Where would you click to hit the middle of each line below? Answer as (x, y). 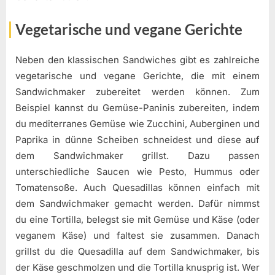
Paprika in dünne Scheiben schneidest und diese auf (137, 140)
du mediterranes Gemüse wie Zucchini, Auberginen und (137, 124)
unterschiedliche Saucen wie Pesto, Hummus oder (137, 172)
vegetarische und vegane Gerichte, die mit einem (137, 76)
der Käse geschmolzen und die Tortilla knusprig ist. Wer (137, 268)
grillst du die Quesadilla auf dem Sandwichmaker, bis (137, 252)
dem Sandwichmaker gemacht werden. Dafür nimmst (137, 204)
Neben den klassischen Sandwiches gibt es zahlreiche (137, 60)
